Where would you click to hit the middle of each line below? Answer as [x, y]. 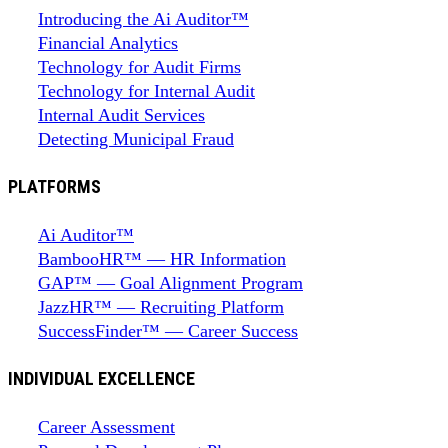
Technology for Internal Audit [146, 90]
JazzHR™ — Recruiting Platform [161, 306]
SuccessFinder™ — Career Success [168, 330]
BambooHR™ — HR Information [162, 258]
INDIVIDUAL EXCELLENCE [101, 378]
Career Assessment [106, 426]
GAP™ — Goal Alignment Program [170, 282]
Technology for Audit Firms [139, 66]
